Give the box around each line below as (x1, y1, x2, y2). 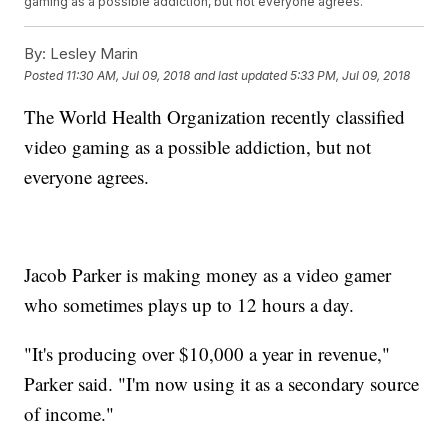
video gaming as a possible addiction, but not (24, 134, 372, 160)
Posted (24, 67, 67, 83)
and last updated (194, 67, 288, 83)
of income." (24, 401, 115, 427)
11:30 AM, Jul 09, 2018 (66, 67, 191, 83)
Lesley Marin (46, 44, 139, 64)
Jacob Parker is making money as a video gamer (24, 262, 392, 288)
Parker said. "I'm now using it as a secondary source (24, 371, 420, 397)
